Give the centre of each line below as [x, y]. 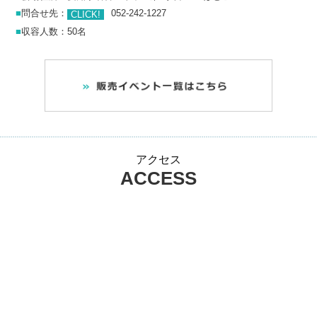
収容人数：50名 [54, 31]
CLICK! [86, 14]
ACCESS [158, 179]
